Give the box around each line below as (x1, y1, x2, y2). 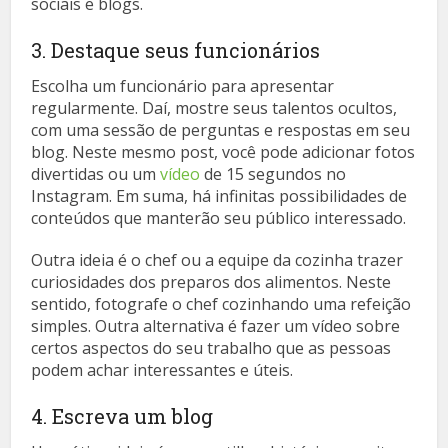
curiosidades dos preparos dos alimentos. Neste (31, 271, 392, 294)
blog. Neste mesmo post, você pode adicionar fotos (31, 141, 416, 164)
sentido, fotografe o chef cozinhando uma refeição (31, 293, 412, 316)
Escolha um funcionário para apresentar (31, 75, 335, 98)
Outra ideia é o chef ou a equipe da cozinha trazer (31, 249, 404, 272)
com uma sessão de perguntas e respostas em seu (31, 119, 411, 142)
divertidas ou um (31, 163, 161, 186)
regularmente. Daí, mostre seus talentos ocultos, (31, 97, 398, 120)
